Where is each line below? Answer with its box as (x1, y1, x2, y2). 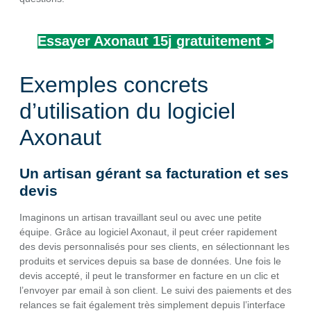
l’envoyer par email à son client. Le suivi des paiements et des (19, 284, 292, 296)
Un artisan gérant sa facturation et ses (19, 165, 289, 181)
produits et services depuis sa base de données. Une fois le (19, 255, 281, 267)
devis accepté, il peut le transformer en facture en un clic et (19, 269, 279, 281)
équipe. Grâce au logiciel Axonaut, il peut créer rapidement (19, 226, 277, 237)
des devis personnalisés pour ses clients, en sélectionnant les (19, 240, 289, 252)
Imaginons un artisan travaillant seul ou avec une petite (19, 211, 262, 223)
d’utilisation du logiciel (19, 98, 235, 124)
